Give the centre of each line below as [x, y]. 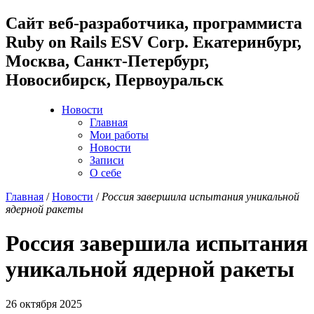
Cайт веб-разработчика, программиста [154, 23]
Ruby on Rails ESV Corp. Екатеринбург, [153, 42]
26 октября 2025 [44, 303]
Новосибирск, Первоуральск [115, 80]
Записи [107, 160]
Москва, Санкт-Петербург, [107, 61]
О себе [105, 172]
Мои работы [119, 135]
